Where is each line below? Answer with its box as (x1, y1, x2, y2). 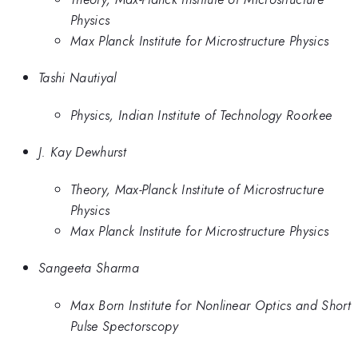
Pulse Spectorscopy (70, 316, 178, 336)
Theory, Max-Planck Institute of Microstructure (70, 179, 324, 199)
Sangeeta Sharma (38, 258, 139, 278)
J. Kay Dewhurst (38, 142, 126, 162)
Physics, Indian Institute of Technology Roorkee (70, 105, 332, 125)
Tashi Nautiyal (38, 68, 117, 88)
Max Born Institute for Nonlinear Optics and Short (70, 295, 352, 315)
